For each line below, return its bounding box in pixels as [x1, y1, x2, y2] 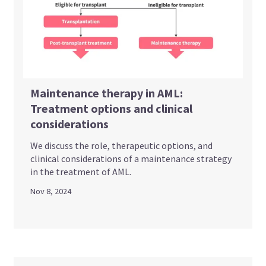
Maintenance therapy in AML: [30, 85, 183, 100]
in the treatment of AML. [30, 165, 132, 178]
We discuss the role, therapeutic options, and [30, 139, 213, 151]
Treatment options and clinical [30, 100, 193, 116]
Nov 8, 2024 [30, 185, 72, 197]
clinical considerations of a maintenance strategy [30, 152, 232, 164]
